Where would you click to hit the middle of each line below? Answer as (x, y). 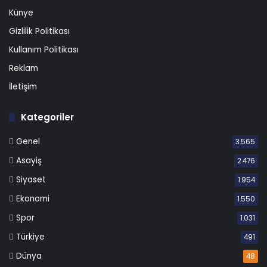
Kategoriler (47, 117)
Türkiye (30, 237)
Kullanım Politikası (44, 50)
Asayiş (29, 161)
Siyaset (31, 180)
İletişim (23, 87)
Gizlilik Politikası (39, 32)
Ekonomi (33, 199)
